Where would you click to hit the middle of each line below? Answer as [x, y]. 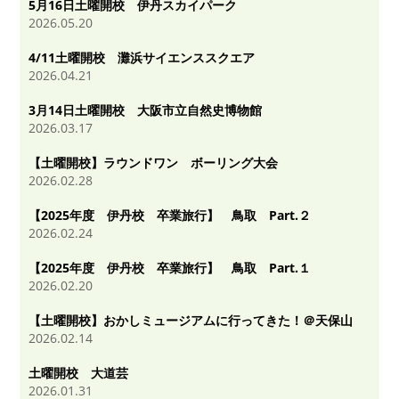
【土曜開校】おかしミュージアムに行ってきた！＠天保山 [191, 320]
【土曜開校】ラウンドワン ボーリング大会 [154, 162]
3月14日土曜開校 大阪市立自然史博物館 [146, 110]
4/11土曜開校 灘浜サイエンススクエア [142, 57]
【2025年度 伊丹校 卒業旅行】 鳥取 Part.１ [170, 267]
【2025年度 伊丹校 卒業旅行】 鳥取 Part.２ [170, 215]
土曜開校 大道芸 [79, 372]
